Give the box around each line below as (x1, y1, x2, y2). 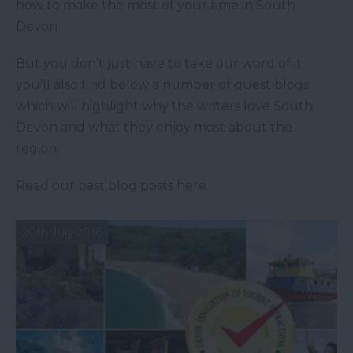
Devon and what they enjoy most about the (16, 120, 292, 136)
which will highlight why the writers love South (16, 98, 313, 114)
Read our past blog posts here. (16, 178, 209, 194)
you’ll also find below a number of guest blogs (16, 77, 309, 93)
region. (16, 141, 59, 157)
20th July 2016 (22, 225, 102, 240)
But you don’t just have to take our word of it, (16, 56, 304, 72)
